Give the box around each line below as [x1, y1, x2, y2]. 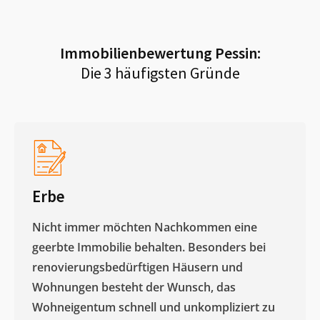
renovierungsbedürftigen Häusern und [32, 259, 243, 275]
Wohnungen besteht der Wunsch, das [32, 279, 236, 295]
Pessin [214, 42, 257, 63]
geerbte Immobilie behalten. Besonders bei [32, 239, 266, 255]
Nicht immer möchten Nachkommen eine [32, 219, 257, 235]
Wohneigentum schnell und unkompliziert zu [32, 299, 275, 315]
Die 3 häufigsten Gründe [80, 62, 240, 83]
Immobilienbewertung [59, 42, 215, 63]
